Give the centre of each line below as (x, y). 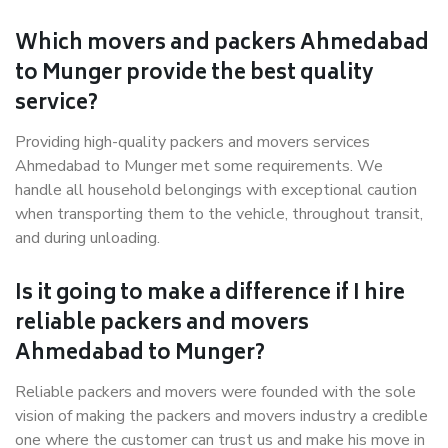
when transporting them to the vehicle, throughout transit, (219, 214)
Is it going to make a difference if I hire (210, 294)
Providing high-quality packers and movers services (192, 142)
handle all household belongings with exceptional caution (216, 190)
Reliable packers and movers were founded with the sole (215, 392)
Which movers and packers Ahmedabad (222, 44)
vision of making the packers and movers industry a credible (221, 416)
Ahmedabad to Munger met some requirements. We (199, 166)
